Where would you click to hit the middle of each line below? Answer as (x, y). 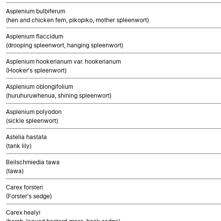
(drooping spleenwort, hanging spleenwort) (65, 45)
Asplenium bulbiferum (36, 11)
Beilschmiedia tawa (33, 162)
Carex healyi (23, 212)
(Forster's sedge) (29, 196)
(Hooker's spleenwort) (36, 70)
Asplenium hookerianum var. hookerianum (63, 61)
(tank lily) (19, 146)
